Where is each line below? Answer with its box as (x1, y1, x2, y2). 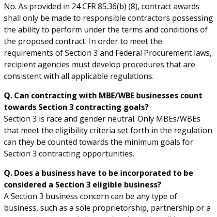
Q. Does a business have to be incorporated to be (4, 167, 193, 178)
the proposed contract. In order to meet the (4, 35, 162, 46)
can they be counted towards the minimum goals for (4, 136, 193, 147)
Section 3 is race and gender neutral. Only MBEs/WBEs (4, 113, 201, 124)
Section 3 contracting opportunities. (4, 148, 134, 159)
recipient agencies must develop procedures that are (4, 59, 195, 70)
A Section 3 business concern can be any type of (4, 190, 177, 201)
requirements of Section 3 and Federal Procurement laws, (4, 47, 212, 58)
